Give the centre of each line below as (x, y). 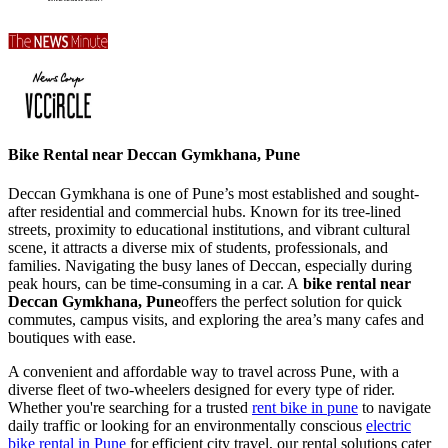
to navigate (394, 407)
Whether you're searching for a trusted (130, 407)
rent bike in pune (305, 407)
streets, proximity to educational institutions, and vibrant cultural (209, 229)
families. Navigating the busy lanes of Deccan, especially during (210, 265)
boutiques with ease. (72, 337)
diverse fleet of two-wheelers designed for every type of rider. (201, 389)
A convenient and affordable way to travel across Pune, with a (203, 371)
